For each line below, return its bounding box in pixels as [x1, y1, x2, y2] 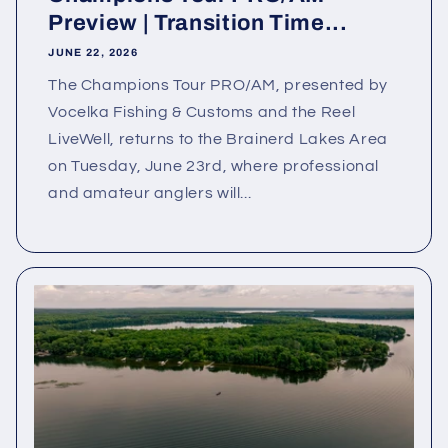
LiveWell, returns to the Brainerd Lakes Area [48, 130, 389, 147]
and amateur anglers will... [48, 184, 252, 201]
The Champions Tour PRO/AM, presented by [48, 76, 388, 93]
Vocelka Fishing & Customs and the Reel [48, 103, 356, 120]
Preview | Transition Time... [48, 10, 348, 35]
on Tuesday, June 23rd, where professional [48, 157, 380, 174]
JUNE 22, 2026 [48, 47, 139, 59]
